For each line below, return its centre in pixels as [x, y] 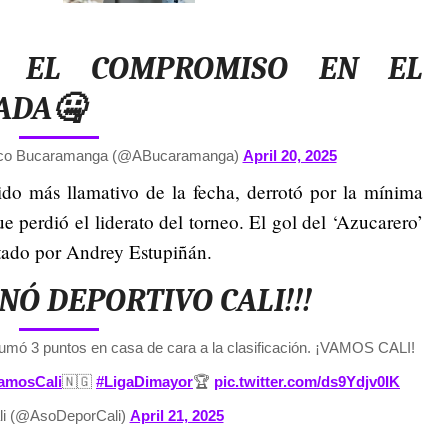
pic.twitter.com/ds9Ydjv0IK [307, 381]
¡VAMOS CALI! [365, 347]
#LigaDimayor [144, 381]
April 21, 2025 [176, 415]
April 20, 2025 [289, 155]
